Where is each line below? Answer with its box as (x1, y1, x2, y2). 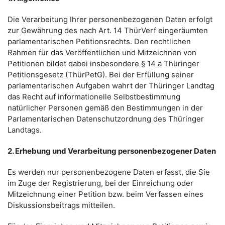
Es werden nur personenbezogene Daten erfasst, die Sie (8, 167, 210, 177)
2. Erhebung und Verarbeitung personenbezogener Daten (8, 146, 216, 156)
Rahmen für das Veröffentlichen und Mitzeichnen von (8, 48, 196, 57)
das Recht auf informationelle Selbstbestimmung (8, 92, 180, 101)
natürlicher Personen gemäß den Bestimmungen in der (8, 103, 203, 113)
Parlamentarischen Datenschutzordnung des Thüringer (8, 114, 204, 124)
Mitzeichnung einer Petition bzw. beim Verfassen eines (8, 189, 203, 199)
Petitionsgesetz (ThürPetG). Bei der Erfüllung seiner (8, 70, 194, 79)
